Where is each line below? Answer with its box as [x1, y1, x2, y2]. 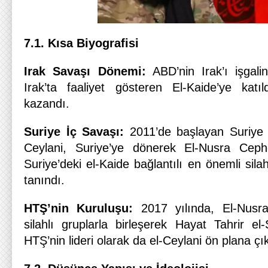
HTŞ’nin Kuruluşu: [24, 202, 133, 215]
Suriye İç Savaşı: [24, 125, 124, 138]
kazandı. [24, 97, 69, 110]
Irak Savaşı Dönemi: [24, 65, 146, 78]
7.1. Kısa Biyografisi [24, 36, 139, 50]
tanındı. [24, 173, 65, 187]
